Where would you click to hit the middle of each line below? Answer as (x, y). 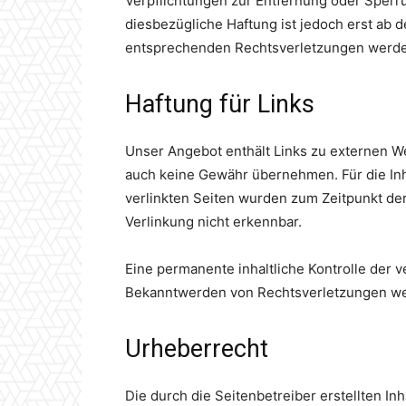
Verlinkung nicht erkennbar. (213, 222)
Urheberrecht (197, 349)
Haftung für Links (220, 105)
